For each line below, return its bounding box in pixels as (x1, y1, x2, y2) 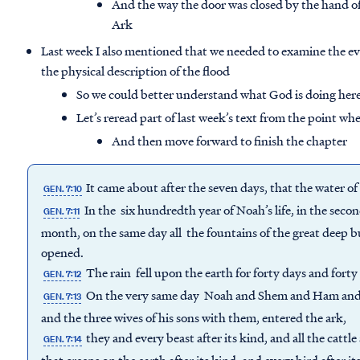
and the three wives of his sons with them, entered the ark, (41, 309, 349, 327)
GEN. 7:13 (43, 290, 82, 304)
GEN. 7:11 (43, 205, 80, 219)
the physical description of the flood (41, 62, 231, 80)
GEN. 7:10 (43, 182, 83, 196)
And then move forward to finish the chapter (112, 132, 348, 150)
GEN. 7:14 (43, 333, 83, 346)
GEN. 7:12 (43, 268, 82, 281)
